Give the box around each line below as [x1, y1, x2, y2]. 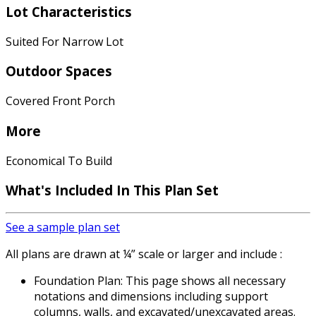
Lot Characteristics [6, 2, 132, 20]
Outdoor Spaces [6, 62, 112, 80]
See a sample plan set [6, 219, 120, 235]
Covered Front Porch [6, 93, 115, 109]
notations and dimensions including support [34, 288, 268, 304]
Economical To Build [6, 152, 112, 169]
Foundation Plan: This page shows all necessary [34, 273, 286, 288]
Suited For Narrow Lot [6, 33, 123, 49]
